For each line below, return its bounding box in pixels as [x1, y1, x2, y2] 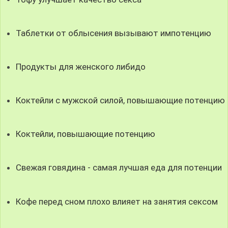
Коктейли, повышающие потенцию [16, 129, 156, 139]
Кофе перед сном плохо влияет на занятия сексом [16, 196, 218, 207]
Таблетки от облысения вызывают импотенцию [16, 27, 212, 38]
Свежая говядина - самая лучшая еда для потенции [16, 162, 222, 173]
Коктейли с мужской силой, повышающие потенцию [16, 95, 225, 105]
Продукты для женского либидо [16, 61, 146, 72]
